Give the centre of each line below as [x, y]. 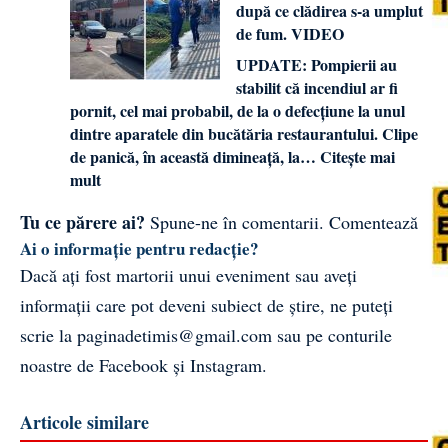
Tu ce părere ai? [82, 222]
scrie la [48, 335]
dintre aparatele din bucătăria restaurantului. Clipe [244, 134]
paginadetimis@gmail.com [174, 335]
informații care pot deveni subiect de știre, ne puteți [206, 305]
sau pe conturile [332, 335]
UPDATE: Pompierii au [316, 65]
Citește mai [357, 157]
